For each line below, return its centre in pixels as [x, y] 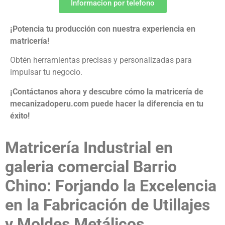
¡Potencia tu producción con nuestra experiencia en [103, 29]
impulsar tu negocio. [46, 72]
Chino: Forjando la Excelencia [111, 186]
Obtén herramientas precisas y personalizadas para [101, 60]
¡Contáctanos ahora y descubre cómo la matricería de [107, 91]
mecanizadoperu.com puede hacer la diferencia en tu [107, 103]
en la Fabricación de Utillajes [107, 205]
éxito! [20, 116]
